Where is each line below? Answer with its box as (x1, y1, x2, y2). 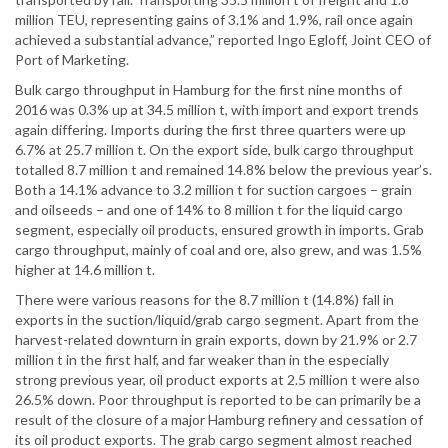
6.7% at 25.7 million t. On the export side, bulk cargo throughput (15, 141, 414, 159)
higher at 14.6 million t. (15, 261, 155, 279)
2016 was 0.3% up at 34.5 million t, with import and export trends (15, 101, 419, 119)
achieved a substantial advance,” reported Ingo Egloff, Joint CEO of (15, 31, 431, 49)
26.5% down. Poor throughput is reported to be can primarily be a (15, 391, 421, 409)
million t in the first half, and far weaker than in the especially (15, 351, 389, 369)
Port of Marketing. (15, 51, 129, 69)
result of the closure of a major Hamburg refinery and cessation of (15, 411, 423, 429)
